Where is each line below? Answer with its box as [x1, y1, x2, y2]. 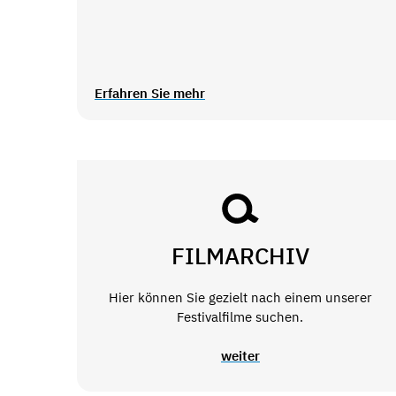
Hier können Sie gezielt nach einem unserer [108, 288, 372, 306]
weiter [220, 347, 260, 365]
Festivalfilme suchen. [177, 308, 304, 325]
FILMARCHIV [171, 240, 309, 271]
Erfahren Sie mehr [95, 85, 205, 103]
